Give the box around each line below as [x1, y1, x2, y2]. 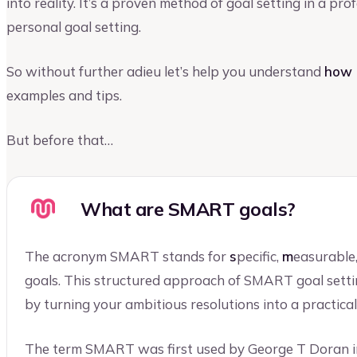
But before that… [6, 131, 113, 148]
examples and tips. [6, 86, 122, 104]
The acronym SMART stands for [25, 248, 229, 265]
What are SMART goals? [80, 197, 296, 221]
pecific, [237, 248, 282, 265]
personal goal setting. [6, 18, 141, 36]
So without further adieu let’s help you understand [6, 62, 324, 80]
